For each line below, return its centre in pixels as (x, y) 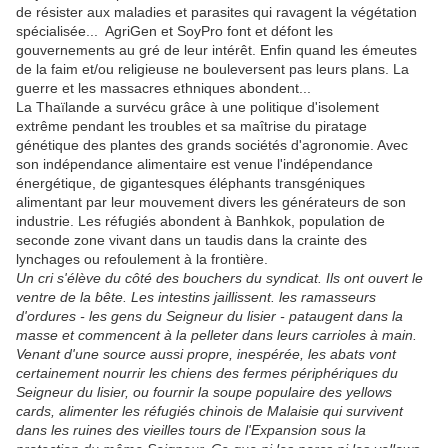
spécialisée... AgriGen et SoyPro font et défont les (174, 31)
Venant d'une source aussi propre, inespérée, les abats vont (206, 354)
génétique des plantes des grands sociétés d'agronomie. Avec (212, 145)
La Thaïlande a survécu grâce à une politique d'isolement (197, 107)
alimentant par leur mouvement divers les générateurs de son (211, 202)
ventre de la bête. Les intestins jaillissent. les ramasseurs (196, 297)
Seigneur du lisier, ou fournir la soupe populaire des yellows (204, 392)
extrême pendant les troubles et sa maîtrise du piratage (191, 126)
